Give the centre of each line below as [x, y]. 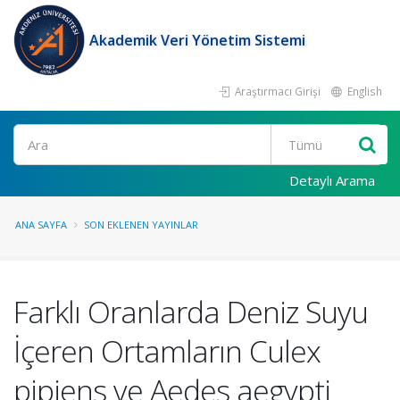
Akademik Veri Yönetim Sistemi [197, 40]
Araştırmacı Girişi [276, 91]
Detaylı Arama [332, 180]
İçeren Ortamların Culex [167, 351]
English [363, 91]
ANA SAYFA [41, 225]
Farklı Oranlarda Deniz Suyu [191, 312]
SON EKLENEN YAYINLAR [141, 225]
